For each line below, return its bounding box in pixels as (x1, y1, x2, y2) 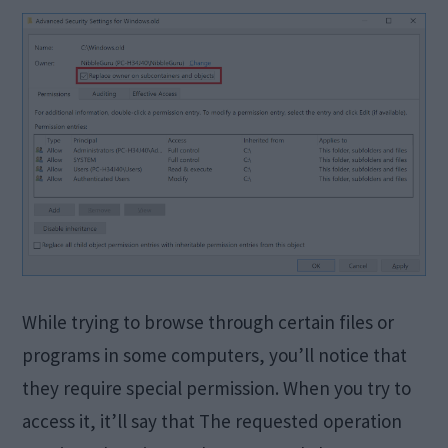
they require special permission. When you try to (22, 375, 412, 400)
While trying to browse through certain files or (22, 309, 395, 334)
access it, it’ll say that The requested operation (22, 408, 403, 433)
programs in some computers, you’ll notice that (22, 342, 408, 367)
